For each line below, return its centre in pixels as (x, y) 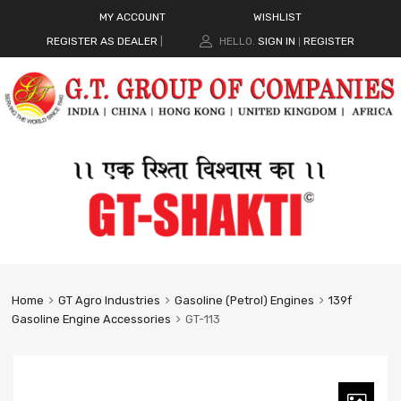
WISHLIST (278, 17)
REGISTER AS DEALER (102, 41)
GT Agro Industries (109, 301)
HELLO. (237, 41)
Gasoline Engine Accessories (91, 320)
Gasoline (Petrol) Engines (244, 301)
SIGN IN (276, 41)
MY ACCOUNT (132, 17)
